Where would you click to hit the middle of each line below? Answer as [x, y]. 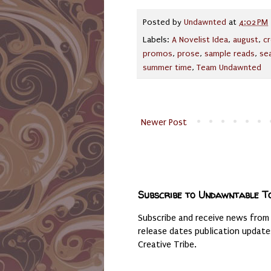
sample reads [230, 54]
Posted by [163, 22]
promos [158, 54]
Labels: [157, 40]
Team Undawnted [229, 67]
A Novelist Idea [200, 40]
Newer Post [164, 122]
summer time [167, 67]
